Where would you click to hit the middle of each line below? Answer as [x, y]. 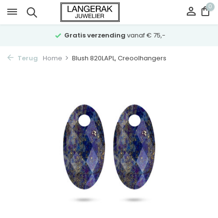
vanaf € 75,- [145, 35]
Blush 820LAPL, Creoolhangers [119, 58]
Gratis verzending [95, 35]
